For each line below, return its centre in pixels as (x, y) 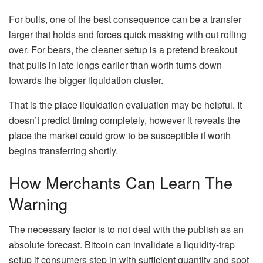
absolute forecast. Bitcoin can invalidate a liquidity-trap (122, 245)
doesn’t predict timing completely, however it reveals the (124, 120)
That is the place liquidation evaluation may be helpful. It (125, 105)
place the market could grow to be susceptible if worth (120, 136)
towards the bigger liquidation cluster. (86, 80)
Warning (38, 203)
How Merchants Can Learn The (121, 182)
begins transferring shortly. (63, 151)
